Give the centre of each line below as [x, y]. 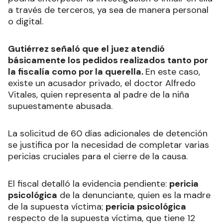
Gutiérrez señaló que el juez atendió [86, 49]
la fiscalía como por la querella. [77, 72]
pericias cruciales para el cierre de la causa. [98, 157]
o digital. [26, 22]
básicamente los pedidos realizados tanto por [108, 60]
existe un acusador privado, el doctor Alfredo [102, 83]
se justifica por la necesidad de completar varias [109, 145]
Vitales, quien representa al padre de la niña [99, 95]
